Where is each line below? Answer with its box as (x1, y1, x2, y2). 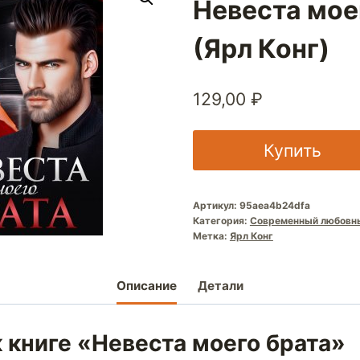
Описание (117, 278, 178, 294)
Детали (197, 278, 243, 294)
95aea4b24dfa (239, 198, 310, 211)
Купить (263, 139, 321, 161)
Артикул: (192, 198, 239, 211)
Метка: (192, 229, 230, 242)
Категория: (192, 214, 250, 227)
